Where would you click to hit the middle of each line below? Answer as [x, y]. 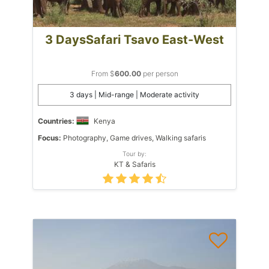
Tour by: [134, 153]
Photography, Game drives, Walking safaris [134, 138]
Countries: [56, 121]
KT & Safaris [134, 164]
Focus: [50, 138]
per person [159, 73]
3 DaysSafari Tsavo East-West [134, 39]
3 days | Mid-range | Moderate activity [134, 94]
